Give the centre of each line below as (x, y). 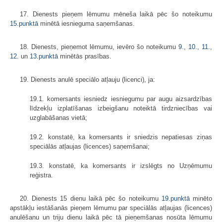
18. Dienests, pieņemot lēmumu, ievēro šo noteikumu (99, 47)
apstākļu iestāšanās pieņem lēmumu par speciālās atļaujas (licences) (111, 208)
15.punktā (24, 24)
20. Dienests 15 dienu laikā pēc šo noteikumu (91, 199)
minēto (201, 199)
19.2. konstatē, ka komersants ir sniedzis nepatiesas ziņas (121, 137)
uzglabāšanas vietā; (58, 118)
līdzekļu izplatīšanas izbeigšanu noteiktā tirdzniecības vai (121, 109)
